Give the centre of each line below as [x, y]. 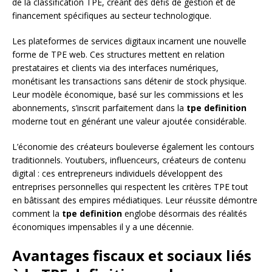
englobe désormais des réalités [185, 214]
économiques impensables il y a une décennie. [103, 227]
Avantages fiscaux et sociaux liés [132, 256]
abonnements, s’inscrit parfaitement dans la [99, 108]
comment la [37, 214]
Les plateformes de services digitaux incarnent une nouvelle [129, 41]
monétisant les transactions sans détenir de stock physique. [129, 81]
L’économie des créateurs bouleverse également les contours [133, 147]
